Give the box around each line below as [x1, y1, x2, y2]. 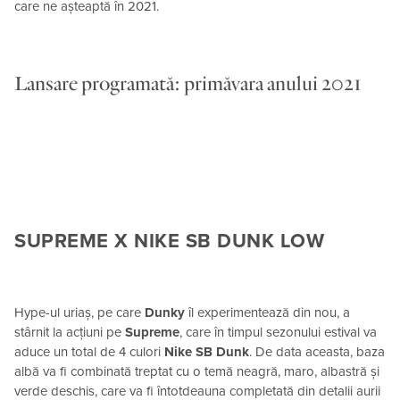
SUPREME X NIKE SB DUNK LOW [14, 229, 324, 254]
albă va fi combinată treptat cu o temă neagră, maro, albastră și [14, 363, 379, 380]
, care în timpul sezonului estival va [179, 324, 377, 341]
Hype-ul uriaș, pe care [14, 304, 145, 321]
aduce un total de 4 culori [14, 344, 164, 361]
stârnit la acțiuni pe [14, 324, 125, 341]
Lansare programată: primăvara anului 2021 [14, 71, 362, 96]
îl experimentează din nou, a [185, 304, 350, 321]
